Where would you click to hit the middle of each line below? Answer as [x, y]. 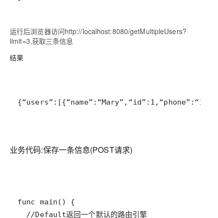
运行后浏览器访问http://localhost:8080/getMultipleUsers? [98, 31]
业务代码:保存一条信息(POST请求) [71, 150]
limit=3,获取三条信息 [42, 41]
